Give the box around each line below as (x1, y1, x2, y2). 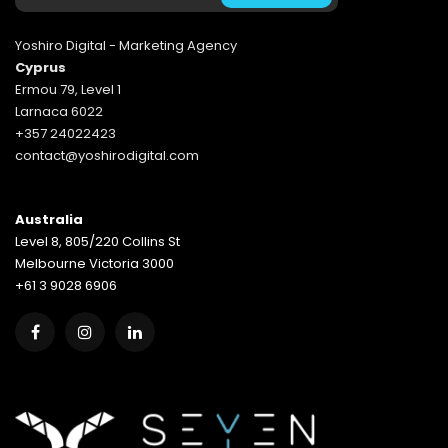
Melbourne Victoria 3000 (15, 254, 174, 274)
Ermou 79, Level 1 (15, 80, 121, 100)
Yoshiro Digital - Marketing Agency (15, 36, 237, 56)
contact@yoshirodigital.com (15, 146, 199, 166)
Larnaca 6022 (15, 102, 103, 122)
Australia (15, 210, 83, 230)
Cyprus (15, 58, 66, 78)
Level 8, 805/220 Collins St (15, 232, 180, 252)
